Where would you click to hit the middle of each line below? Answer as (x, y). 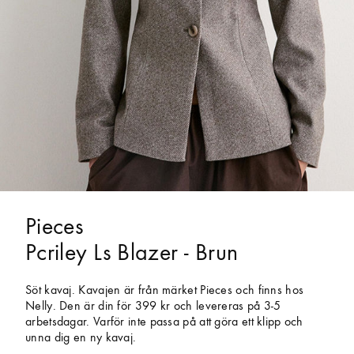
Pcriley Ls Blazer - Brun (132, 254)
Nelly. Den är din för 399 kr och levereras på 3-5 (153, 307)
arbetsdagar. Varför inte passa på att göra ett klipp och (164, 323)
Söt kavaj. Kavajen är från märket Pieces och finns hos (165, 291)
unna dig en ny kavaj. (81, 339)
